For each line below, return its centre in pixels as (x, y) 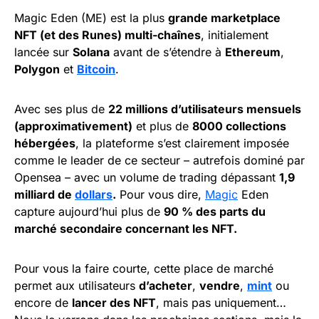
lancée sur (43, 52)
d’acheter (166, 286)
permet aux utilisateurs (77, 286)
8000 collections (239, 126)
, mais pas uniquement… (221, 303)
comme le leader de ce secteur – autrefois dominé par (159, 161)
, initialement (235, 35)
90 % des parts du (215, 212)
